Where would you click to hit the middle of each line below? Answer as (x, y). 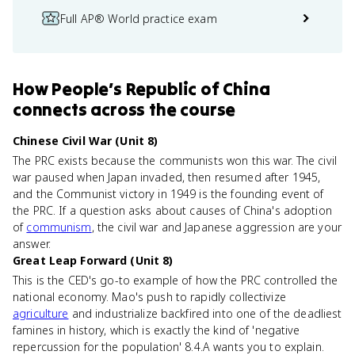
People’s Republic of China (161, 89)
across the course (161, 109)
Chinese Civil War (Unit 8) (86, 141)
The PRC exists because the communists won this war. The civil (175, 160)
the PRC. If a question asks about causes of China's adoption (172, 210)
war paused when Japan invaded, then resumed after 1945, (167, 177)
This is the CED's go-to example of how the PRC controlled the (176, 280)
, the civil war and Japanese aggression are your (216, 227)
